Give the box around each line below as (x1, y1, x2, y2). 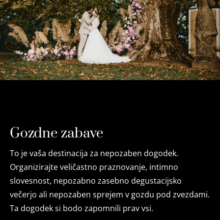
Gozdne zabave (10, 125, 104, 142)
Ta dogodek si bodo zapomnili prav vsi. (10, 203, 153, 214)
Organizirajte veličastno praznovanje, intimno (10, 162, 178, 172)
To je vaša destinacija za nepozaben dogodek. (10, 148, 178, 159)
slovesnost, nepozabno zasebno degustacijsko (10, 175, 182, 186)
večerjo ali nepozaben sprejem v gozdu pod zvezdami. (10, 189, 210, 200)
